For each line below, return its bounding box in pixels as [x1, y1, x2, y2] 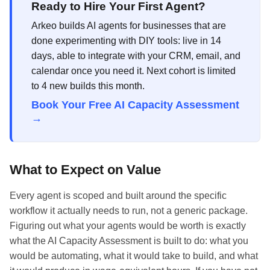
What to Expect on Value [10, 162, 161, 177]
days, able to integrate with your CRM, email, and [31, 50, 240, 61]
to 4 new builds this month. [31, 80, 145, 91]
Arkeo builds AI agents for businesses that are [31, 20, 226, 31]
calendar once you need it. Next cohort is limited [31, 65, 236, 76]
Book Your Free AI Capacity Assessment [31, 98, 239, 111]
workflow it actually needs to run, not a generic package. [10, 205, 248, 216]
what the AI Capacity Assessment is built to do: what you [10, 235, 248, 246]
